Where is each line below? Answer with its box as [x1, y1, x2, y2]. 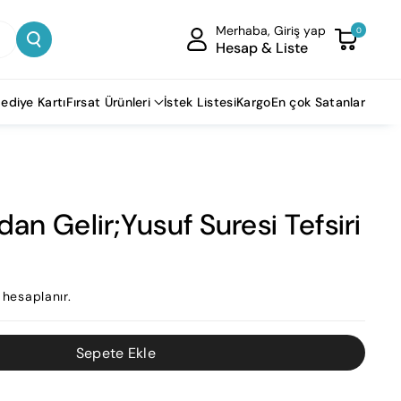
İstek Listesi [164, 94, 236, 110]
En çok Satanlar [270, 94, 365, 110]
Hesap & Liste [215, 38, 308, 57]
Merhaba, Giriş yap [215, 21, 326, 38]
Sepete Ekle [75, 343, 157, 363]
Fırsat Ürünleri [65, 94, 151, 110]
